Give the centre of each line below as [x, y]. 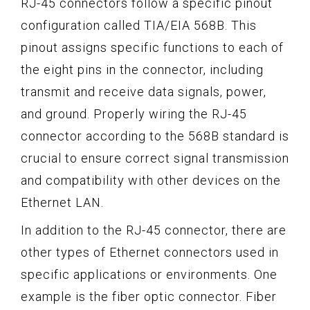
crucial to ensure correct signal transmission [155, 158]
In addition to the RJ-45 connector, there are [154, 230]
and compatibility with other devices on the [151, 180]
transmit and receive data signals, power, [144, 91]
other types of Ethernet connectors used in [150, 252]
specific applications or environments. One [149, 274]
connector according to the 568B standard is [155, 136]
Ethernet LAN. [62, 202]
